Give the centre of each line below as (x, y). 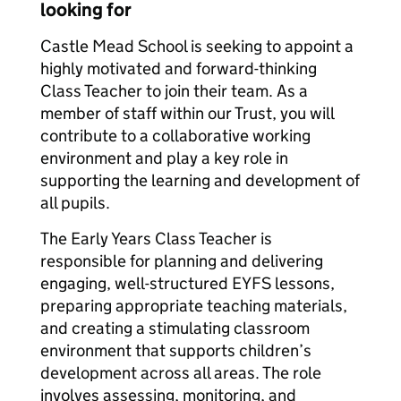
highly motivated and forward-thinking (179, 68)
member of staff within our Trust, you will (187, 113)
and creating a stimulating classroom (175, 328)
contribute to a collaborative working (175, 136)
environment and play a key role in (164, 158)
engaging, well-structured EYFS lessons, (188, 283)
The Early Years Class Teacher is (156, 239)
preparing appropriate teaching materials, (194, 306)
